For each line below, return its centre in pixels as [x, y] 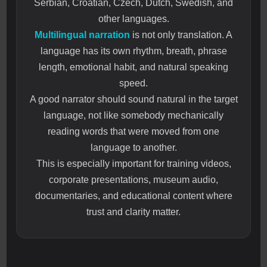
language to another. [133, 148]
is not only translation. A [181, 35]
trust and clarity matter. [133, 212]
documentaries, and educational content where [133, 196]
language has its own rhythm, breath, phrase [133, 51]
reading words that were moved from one [133, 132]
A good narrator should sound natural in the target [133, 100]
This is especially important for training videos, [133, 164]
